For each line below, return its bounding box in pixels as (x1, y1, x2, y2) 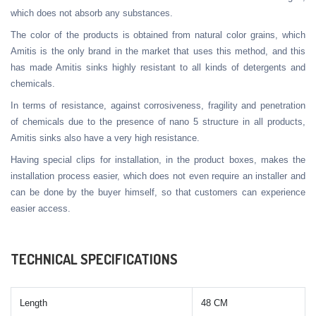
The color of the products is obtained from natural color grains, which (11, 29, 305, 40)
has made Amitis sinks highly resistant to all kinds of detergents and (11, 61, 305, 73)
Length (20, 297, 47, 308)
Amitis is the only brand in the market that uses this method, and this (11, 45, 305, 56)
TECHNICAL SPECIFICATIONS (11, 249, 178, 268)
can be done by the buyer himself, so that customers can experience (11, 186, 305, 197)
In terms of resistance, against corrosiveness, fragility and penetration (11, 99, 305, 111)
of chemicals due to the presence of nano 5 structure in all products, (11, 116, 305, 127)
